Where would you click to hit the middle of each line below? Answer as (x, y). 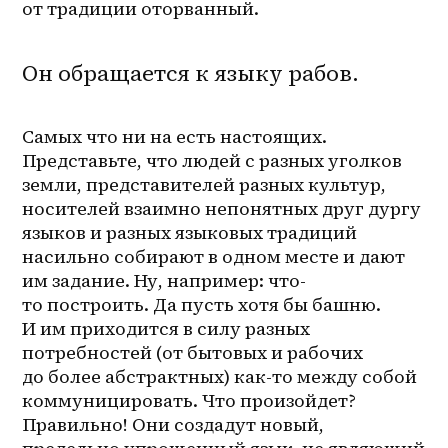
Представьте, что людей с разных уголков (212, 160)
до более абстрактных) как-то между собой (220, 376)
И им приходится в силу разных (166, 328)
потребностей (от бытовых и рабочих (193, 352)
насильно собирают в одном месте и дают (214, 256)
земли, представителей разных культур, (204, 184)
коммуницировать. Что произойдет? (189, 400)
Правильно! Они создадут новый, (173, 424)
